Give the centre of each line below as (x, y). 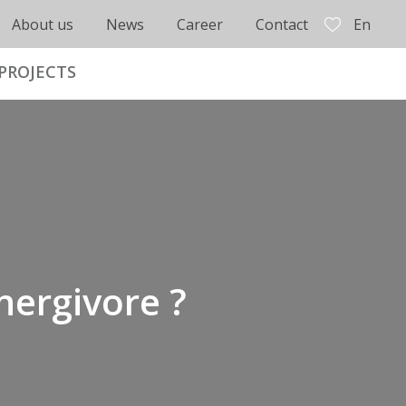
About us (43, 24)
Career (200, 24)
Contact (282, 24)
